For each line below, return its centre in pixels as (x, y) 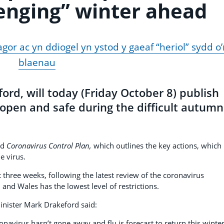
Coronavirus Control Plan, (50, 145)
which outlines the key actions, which (157, 145)
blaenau (37, 62)
